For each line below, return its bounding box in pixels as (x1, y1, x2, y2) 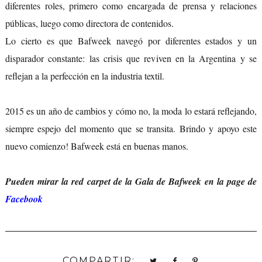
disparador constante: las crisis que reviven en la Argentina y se (5, 51, 257, 64)
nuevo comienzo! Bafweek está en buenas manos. (5, 139, 188, 152)
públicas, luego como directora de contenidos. (5, 16, 174, 29)
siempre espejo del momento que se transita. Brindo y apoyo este (5, 122, 257, 135)
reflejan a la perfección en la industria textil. (5, 69, 164, 82)
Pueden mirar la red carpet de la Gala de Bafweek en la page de (5, 174, 257, 188)
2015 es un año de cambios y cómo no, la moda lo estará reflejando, (5, 104, 257, 117)
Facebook (5, 192, 43, 205)
